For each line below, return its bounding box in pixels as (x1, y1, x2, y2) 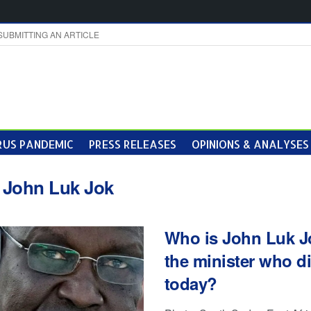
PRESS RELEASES (89, 136, 176, 151)
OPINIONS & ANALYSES (192, 136, 309, 151)
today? (164, 271, 217, 295)
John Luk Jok (2, 174, 114, 200)
